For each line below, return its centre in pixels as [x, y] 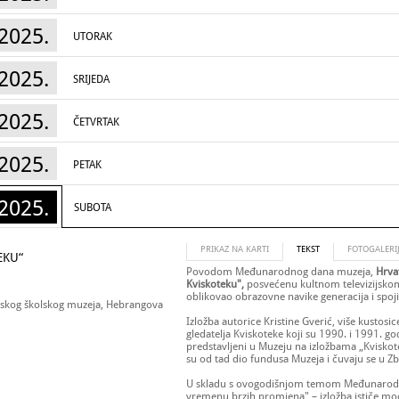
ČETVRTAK [96, 122]
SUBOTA [93, 208]
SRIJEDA [91, 79]
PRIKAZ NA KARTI [235, 249]
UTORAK [93, 37]
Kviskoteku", [215, 284]
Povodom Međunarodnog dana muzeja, [281, 272]
